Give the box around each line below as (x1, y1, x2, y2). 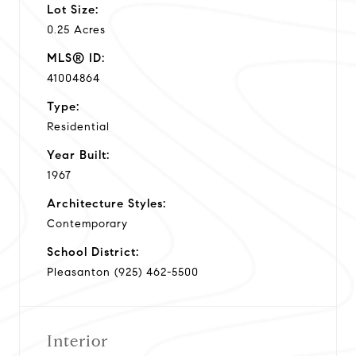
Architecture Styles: (47, 195, 166, 211)
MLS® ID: (47, 50, 105, 65)
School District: (47, 244, 139, 259)
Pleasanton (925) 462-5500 (47, 265, 199, 279)
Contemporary (47, 216, 128, 230)
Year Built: (47, 147, 110, 162)
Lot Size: (47, 2, 99, 17)
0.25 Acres (47, 22, 106, 37)
